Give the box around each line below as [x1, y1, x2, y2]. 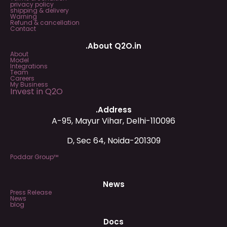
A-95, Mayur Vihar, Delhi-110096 [52, 115, 175, 127]
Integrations [10, 62, 48, 71]
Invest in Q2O [10, 86, 63, 98]
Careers [10, 74, 34, 83]
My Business [10, 80, 48, 89]
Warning [10, 12, 37, 21]
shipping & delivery [10, 6, 69, 15]
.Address [95, 104, 132, 116]
